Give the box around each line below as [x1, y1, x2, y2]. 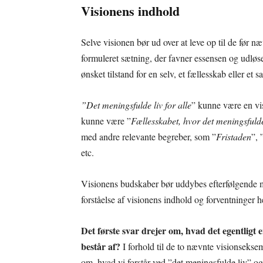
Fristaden [216, 130, 251, 143]
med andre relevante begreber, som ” [81, 130, 216, 143]
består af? [81, 240, 120, 254]
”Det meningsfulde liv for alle [81, 99, 191, 112]
